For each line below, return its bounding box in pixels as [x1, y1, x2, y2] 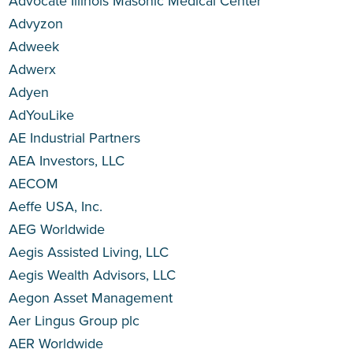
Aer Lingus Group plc [9, 310, 140, 331]
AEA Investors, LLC [9, 150, 125, 171]
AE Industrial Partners [9, 128, 141, 148]
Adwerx [9, 59, 57, 80]
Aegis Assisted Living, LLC [9, 242, 169, 262]
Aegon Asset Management [9, 288, 173, 308]
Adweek [9, 36, 60, 57]
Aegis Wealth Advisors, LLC [9, 265, 176, 285]
